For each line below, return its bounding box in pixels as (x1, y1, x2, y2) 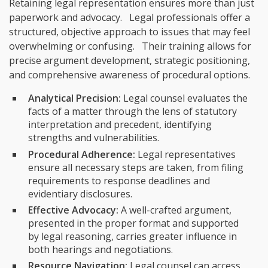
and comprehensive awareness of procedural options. (9, 68, 250, 82)
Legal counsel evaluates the (121, 92, 248, 105)
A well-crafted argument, (118, 203, 232, 217)
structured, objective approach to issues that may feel (9, 25, 250, 39)
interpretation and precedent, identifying (28, 118, 212, 132)
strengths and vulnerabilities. (28, 131, 159, 145)
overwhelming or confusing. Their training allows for (9, 39, 251, 53)
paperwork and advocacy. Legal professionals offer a (9, 11, 250, 25)
